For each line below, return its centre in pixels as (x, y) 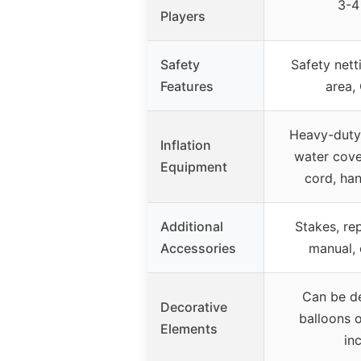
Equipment (194, 166)
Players (183, 16)
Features (187, 86)
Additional (192, 226)
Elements (189, 328)
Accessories (198, 248)
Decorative (194, 307)
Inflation (186, 145)
